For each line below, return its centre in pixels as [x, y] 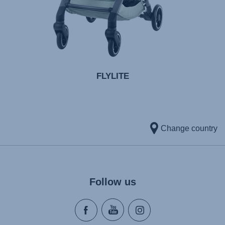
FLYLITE [113, 76]
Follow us [113, 182]
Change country [189, 129]
